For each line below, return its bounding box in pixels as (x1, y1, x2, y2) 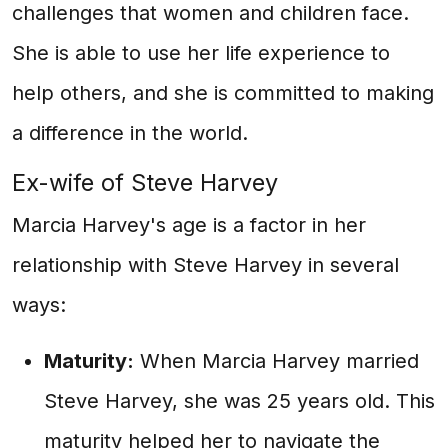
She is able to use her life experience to (12, 41, 390, 65)
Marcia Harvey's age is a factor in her (12, 213, 366, 237)
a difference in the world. (12, 121, 248, 145)
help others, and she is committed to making (12, 81, 434, 105)
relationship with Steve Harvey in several (12, 253, 399, 277)
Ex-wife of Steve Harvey (12, 168, 278, 197)
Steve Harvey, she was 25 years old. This (44, 389, 435, 413)
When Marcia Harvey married (134, 349, 419, 373)
